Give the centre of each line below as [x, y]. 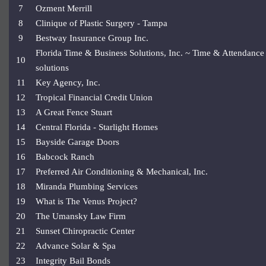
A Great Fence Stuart [74, 113]
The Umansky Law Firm [81, 216]
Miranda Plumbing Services [87, 187]
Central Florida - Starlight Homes [97, 127]
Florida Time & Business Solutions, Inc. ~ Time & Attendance [150, 53]
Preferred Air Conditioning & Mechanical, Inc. [122, 172]
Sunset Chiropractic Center [85, 231]
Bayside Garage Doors [77, 142]
